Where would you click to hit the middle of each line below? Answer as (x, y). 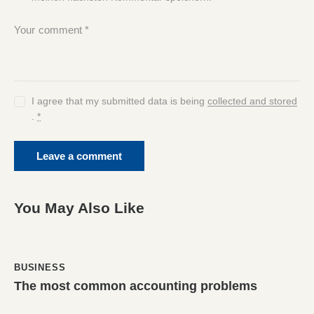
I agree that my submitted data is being (120, 101)
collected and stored (253, 101)
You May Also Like (79, 208)
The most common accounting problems (136, 286)
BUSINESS (40, 268)
